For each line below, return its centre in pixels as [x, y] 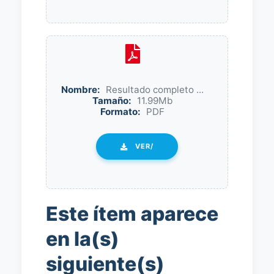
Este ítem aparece [132, 214]
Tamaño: [112, 101]
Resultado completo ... [155, 90]
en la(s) [83, 239]
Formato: [120, 112]
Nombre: [81, 90]
